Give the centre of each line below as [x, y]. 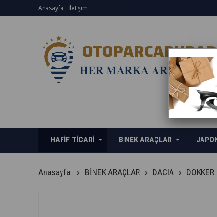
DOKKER [200, 172]
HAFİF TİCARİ [72, 140]
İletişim [78, 8]
